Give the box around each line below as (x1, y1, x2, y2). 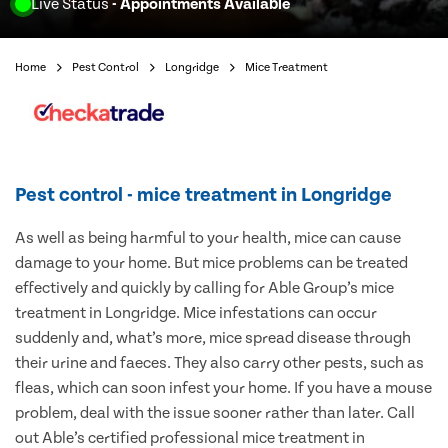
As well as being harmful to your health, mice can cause (15, 229, 401, 248)
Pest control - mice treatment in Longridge (15, 184, 392, 207)
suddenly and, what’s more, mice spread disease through (15, 329, 411, 348)
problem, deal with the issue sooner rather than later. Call (15, 404, 415, 423)
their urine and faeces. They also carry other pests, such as (15, 354, 424, 373)
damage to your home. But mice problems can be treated (15, 254, 408, 273)
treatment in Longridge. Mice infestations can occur (15, 304, 377, 323)
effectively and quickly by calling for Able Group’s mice (15, 279, 394, 298)
